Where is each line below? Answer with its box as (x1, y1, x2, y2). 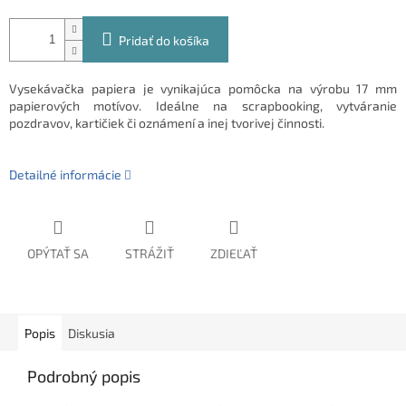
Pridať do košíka (119, 33, 209, 49)
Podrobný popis (27, 366, 140, 387)
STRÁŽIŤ (125, 246, 174, 262)
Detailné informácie (9, 167, 121, 183)
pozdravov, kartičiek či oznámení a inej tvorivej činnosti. (9, 115, 324, 131)
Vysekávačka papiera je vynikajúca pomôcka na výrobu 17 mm (9, 81, 397, 97)
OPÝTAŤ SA (27, 246, 89, 262)
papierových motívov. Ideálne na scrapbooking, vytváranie (9, 98, 397, 114)
